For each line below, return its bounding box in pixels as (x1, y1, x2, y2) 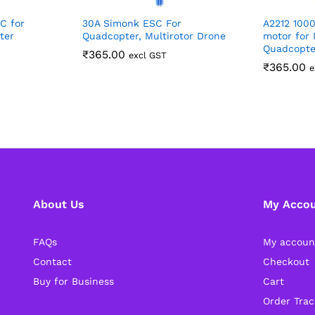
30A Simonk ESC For (82, 17, 181, 29)
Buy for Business (32, 275, 114, 287)
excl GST (129, 49, 167, 60)
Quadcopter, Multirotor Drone (82, 30, 226, 41)
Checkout (263, 255, 310, 267)
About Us (32, 197, 84, 211)
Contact (32, 255, 72, 267)
